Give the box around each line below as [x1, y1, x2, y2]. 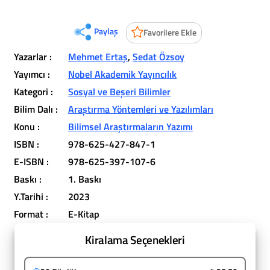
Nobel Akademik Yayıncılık [68, 67, 177, 81]
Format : [14, 207, 49, 221]
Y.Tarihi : [14, 189, 49, 204]
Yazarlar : [14, 49, 52, 64]
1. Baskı [68, 172, 102, 186]
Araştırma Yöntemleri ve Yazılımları [68, 102, 214, 116]
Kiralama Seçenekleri [85, 231, 185, 248]
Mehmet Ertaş [68, 49, 128, 64]
